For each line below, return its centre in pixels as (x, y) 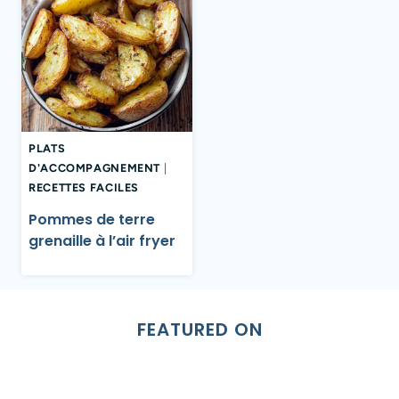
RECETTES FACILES (84, 188)
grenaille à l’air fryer (102, 240)
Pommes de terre (92, 219)
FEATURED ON (199, 330)
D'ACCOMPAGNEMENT (95, 168)
